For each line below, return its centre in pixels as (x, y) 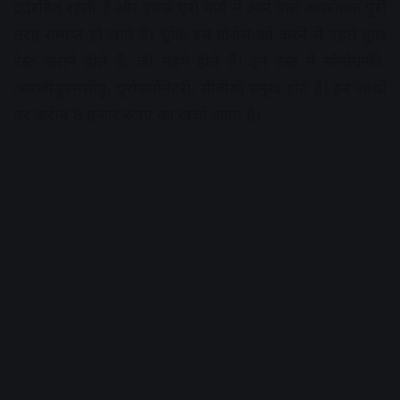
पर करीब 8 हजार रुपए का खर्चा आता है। (137, 115)
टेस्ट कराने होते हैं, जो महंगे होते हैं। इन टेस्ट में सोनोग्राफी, (200, 61)
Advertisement (200, 158)
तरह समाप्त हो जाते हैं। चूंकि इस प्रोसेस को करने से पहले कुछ (200, 34)
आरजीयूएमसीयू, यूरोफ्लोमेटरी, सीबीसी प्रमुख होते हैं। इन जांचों (200, 88)
